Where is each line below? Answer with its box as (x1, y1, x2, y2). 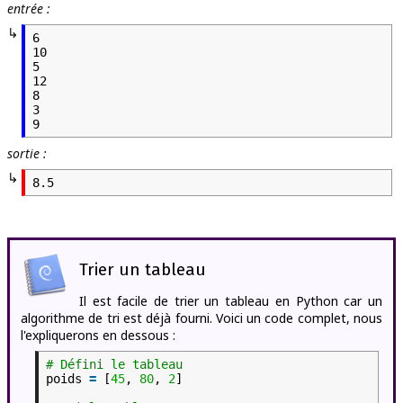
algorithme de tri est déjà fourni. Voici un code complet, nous (21, 309, 382, 327)
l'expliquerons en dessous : (21, 326, 175, 344)
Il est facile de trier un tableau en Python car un (78, 291, 382, 309)
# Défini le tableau (46, 356, 183, 372)
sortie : (7, 144, 47, 162)
